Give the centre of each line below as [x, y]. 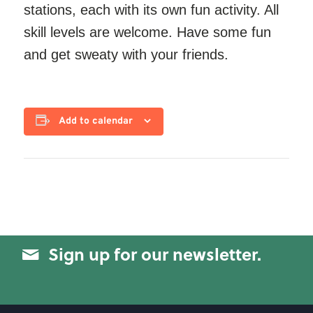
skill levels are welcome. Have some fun [147, 32]
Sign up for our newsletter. [154, 254]
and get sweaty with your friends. [126, 54]
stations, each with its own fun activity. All [151, 10]
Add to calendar [96, 121]
